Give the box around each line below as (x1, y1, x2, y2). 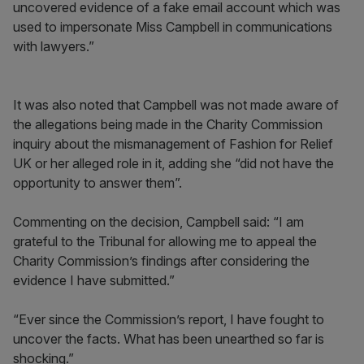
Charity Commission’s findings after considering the (13, 253, 310, 269)
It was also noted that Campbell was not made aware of (13, 97, 339, 113)
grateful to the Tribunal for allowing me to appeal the (13, 233, 317, 249)
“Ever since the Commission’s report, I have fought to (13, 311, 324, 327)
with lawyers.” (13, 38, 94, 54)
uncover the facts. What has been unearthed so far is (13, 331, 324, 347)
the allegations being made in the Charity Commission (13, 116, 323, 132)
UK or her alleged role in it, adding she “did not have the (13, 155, 334, 171)
